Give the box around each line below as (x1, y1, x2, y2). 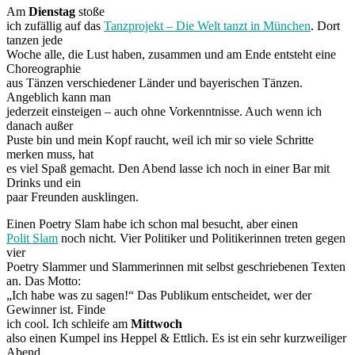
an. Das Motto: (6, 273, 81, 288)
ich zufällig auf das (6, 18, 104, 32)
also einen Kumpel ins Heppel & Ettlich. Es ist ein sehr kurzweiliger (6, 330, 346, 345)
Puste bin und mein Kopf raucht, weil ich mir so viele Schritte (6, 132, 314, 147)
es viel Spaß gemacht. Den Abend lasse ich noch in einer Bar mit (6, 161, 330, 175)
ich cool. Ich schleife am (6, 316, 131, 330)
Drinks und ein (6, 175, 81, 189)
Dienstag (29, 4, 75, 18)
